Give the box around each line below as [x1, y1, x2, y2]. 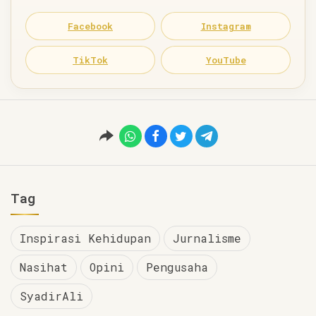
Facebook [68, 19, 113, 32]
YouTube [205, 53, 246, 66]
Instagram [200, 19, 251, 32]
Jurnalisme [173, 230, 241, 245]
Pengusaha [146, 259, 208, 274]
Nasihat [20, 259, 68, 274]
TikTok [73, 53, 108, 66]
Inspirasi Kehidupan [20, 230, 151, 245]
